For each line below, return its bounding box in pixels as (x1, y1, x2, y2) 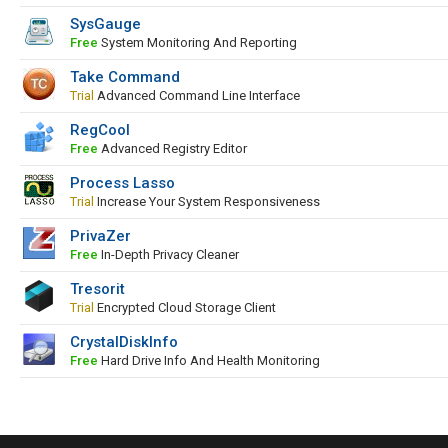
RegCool (70, 121, 130, 139)
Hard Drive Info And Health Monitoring (98, 353, 320, 368)
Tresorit (70, 280, 125, 298)
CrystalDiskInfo (70, 333, 178, 351)
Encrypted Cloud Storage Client (94, 300, 276, 315)
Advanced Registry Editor (98, 141, 247, 156)
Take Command (70, 68, 180, 86)
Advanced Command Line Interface (94, 88, 300, 103)
